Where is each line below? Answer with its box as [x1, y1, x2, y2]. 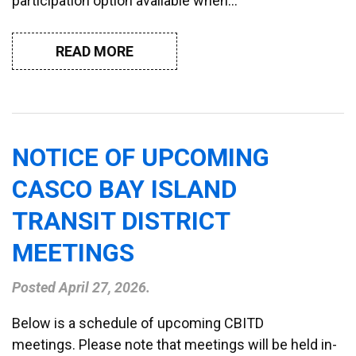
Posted [12, 278, 59, 296]
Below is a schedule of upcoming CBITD [12, 314, 264, 331]
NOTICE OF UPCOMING [12, 142, 269, 172]
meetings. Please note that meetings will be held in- [12, 335, 337, 353]
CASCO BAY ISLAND [12, 174, 237, 204]
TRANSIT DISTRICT [12, 206, 230, 236]
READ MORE [56, 42, 133, 60]
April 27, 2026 [59, 278, 146, 296]
